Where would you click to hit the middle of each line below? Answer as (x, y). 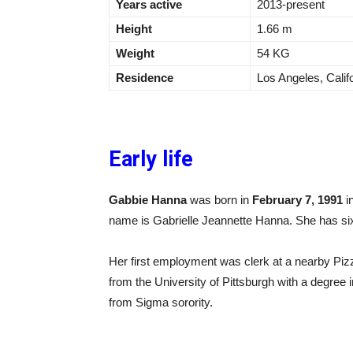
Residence (145, 78)
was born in (219, 200)
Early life (151, 160)
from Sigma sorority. (161, 303)
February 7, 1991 (297, 200)
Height (134, 29)
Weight (135, 54)
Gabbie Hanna (148, 200)
